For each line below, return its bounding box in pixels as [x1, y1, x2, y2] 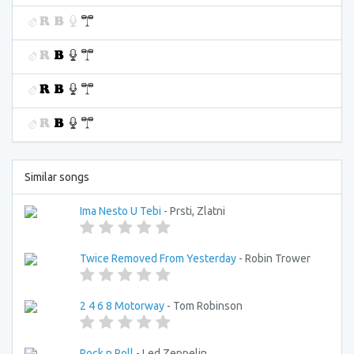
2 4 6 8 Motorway [80, 299, 164, 312]
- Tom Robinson [164, 299, 243, 312]
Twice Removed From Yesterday [80, 252, 236, 265]
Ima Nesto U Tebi [80, 205, 161, 217]
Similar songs [24, 171, 89, 183]
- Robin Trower [236, 252, 311, 265]
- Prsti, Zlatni [161, 205, 225, 217]
